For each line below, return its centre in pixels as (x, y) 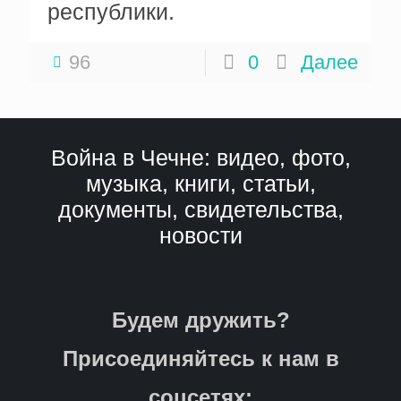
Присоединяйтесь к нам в (200, 358)
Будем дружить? (200, 320)
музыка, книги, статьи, (200, 183)
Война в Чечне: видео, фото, (200, 158)
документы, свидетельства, (200, 209)
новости (200, 235)
